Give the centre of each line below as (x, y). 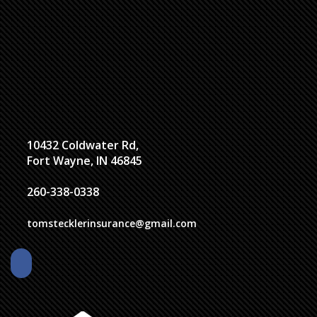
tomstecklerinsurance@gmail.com (112, 224)
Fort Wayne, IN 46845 (85, 161)
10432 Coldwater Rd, (83, 145)
